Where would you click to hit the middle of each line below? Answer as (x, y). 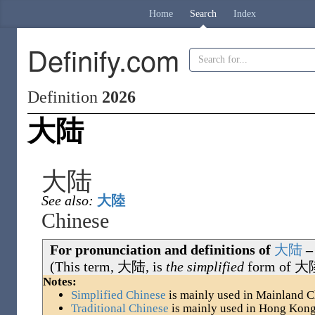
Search (203, 14)
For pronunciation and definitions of (162, 250)
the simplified (205, 266)
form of (269, 266)
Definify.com (103, 59)
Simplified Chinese (118, 295)
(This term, (84, 266)
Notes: (60, 282)
